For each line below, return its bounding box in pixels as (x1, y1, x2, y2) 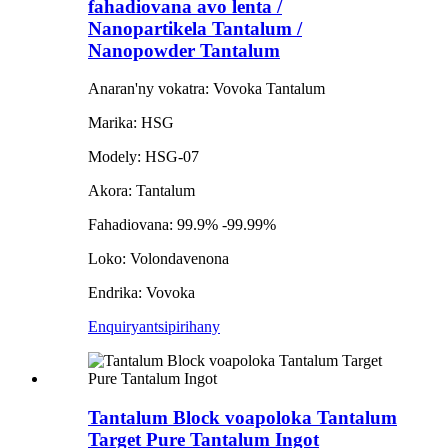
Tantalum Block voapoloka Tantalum (88, 407, 397, 429)
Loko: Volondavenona (88, 250, 229, 268)
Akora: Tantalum (88, 182, 195, 200)
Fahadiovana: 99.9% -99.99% (88, 216, 276, 234)
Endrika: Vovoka (88, 284, 195, 302)
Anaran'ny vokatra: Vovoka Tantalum (88, 80, 325, 98)
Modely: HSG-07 (88, 148, 199, 166)
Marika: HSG (88, 114, 174, 132)
